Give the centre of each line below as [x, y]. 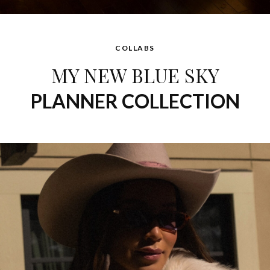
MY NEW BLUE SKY [135, 75]
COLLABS [135, 48]
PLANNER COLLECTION [135, 101]
